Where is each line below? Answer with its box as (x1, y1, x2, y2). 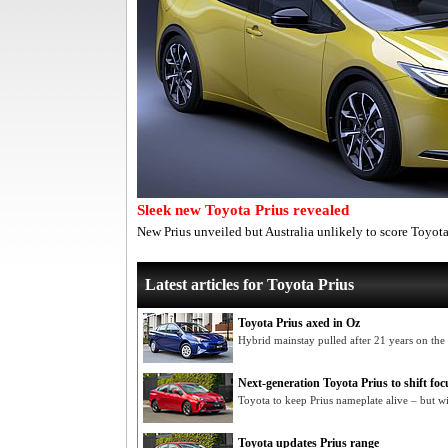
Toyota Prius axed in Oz (238, 316, 360, 330)
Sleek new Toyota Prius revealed (137, 202, 349, 218)
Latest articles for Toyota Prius (145, 276, 354, 293)
